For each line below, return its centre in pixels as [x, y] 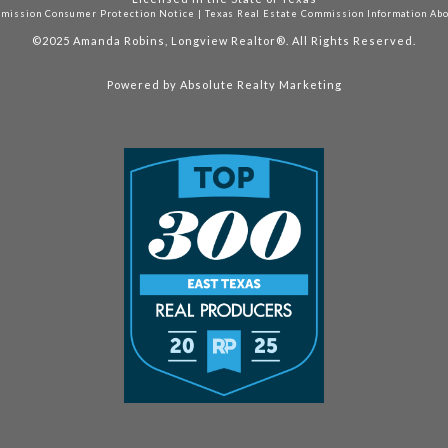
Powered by [143, 85]
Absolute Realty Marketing [260, 85]
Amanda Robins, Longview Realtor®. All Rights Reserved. [244, 40]
